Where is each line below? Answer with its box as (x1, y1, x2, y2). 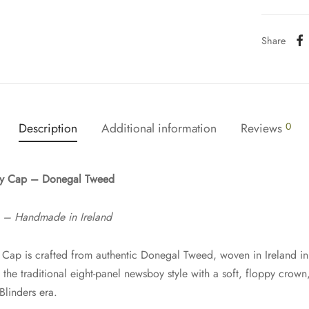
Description (18, 119, 77, 138)
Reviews (240, 119, 286, 138)
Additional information (101, 119, 217, 138)
